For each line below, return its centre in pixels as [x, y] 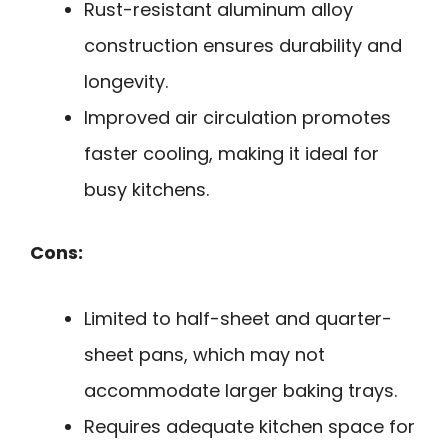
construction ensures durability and [243, 45]
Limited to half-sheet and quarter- [238, 319]
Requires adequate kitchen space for [249, 427]
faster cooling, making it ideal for [231, 153]
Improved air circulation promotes [237, 117]
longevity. [126, 81]
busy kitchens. [146, 189]
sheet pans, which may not [204, 355]
